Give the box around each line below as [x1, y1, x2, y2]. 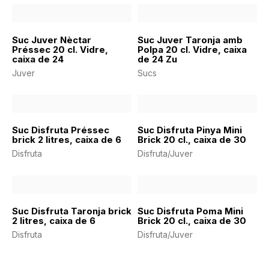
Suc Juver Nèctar [12, 34, 91, 46]
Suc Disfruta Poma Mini [138, 205, 243, 217]
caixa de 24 [12, 53, 64, 65]
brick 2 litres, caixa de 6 [12, 134, 121, 146]
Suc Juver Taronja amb [138, 34, 243, 46]
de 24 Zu [138, 53, 177, 65]
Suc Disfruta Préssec [12, 124, 109, 136]
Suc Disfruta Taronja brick [12, 205, 131, 217]
